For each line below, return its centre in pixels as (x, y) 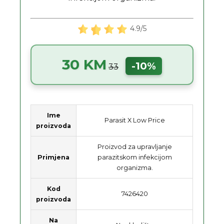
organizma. (134, 167)
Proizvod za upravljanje (134, 146)
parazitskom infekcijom (134, 157)
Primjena (54, 157)
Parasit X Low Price (134, 120)
